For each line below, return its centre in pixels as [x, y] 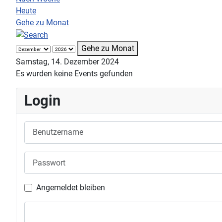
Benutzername [49, 126]
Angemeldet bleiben [71, 188]
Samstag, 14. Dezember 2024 [67, 61]
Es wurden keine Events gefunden [74, 73]
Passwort [40, 157]
